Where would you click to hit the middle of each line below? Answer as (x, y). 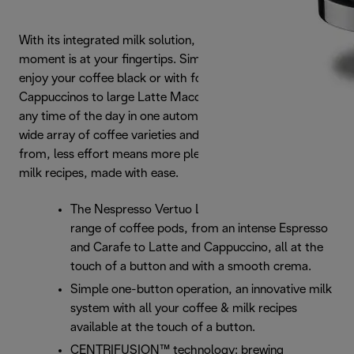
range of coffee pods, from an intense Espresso (199, 229)
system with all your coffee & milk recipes (184, 309)
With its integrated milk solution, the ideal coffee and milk (175, 41)
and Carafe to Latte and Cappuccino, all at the (197, 248)
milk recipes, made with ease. (100, 173)
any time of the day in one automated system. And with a (174, 117)
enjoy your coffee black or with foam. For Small (149, 79)
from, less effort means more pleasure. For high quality (170, 154)
